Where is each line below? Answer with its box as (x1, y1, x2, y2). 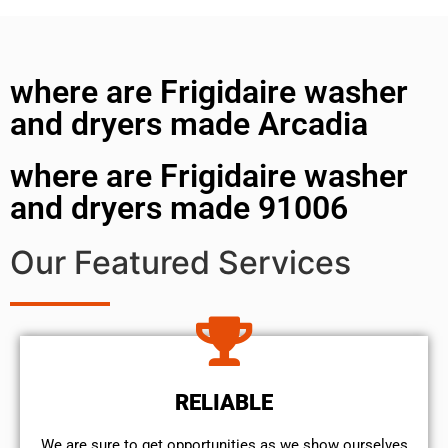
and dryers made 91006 (10, 188, 348, 227)
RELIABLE (175, 389, 273, 415)
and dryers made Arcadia (10, 104, 368, 143)
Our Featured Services (10, 242, 351, 282)
